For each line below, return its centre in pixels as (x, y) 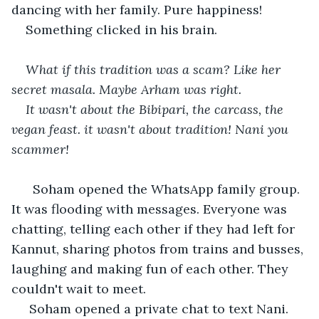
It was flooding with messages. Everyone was (151, 209)
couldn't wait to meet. (80, 288)
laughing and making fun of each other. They (152, 268)
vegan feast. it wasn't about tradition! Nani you (152, 129)
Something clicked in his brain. (123, 29)
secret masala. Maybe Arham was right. (128, 89)
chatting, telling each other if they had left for (155, 229)
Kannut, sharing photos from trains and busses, (159, 249)
